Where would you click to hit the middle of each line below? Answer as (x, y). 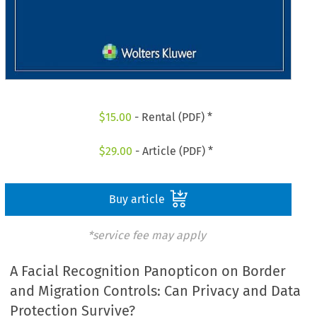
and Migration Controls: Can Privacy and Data (156, 291)
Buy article (138, 199)
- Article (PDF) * (172, 151)
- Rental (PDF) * (172, 117)
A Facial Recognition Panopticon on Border (148, 271)
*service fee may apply (146, 235)
